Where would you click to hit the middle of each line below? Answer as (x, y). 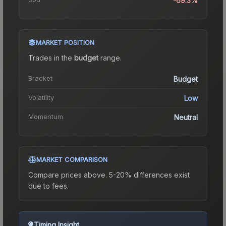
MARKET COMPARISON (72, 159)
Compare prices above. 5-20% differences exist (109, 175)
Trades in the (51, 58)
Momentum (46, 116)
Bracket (40, 78)
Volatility (41, 97)
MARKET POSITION (65, 42)
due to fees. (48, 186)
